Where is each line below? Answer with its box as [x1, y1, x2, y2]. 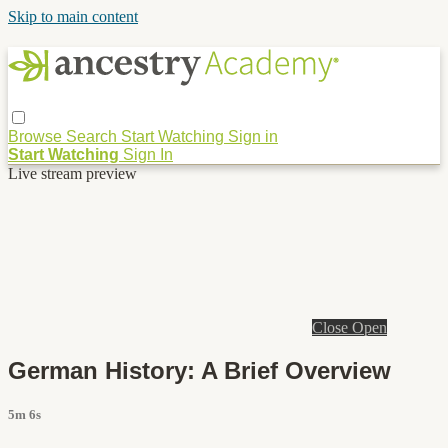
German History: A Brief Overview [8, 356, 391, 384]
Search [66, 127, 121, 145]
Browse [8, 127, 66, 145]
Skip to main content [8, 8, 138, 25]
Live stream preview [8, 164, 137, 182]
